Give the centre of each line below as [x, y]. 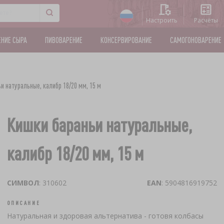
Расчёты [206, 20]
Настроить [162, 20]
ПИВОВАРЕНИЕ [63, 40]
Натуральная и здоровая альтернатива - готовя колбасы [105, 215]
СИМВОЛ [23, 182]
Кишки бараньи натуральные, [99, 125]
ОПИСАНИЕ [23, 202]
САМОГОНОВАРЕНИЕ [195, 40]
